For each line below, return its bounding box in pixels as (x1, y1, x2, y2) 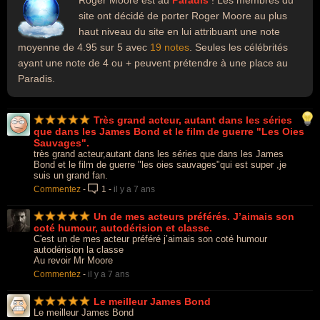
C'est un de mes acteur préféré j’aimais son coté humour (34, 234, 267, 244)
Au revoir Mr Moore (34, 255, 113, 266)
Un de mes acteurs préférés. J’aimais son (94, 211, 294, 222)
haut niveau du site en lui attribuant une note (79, 26, 280, 37)
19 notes (150, 41, 189, 53)
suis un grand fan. (34, 170, 108, 181)
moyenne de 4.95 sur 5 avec (18, 41, 150, 53)
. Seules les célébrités (189, 41, 288, 53)
